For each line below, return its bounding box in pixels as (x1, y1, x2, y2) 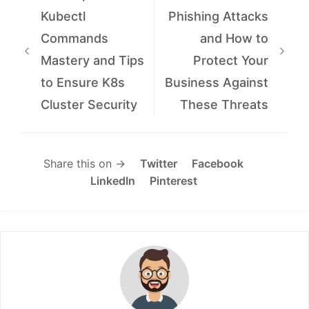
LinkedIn (90, 174, 135, 188)
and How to (200, 31, 269, 46)
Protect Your (193, 53, 269, 68)
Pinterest (149, 174, 197, 188)
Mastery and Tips (40, 53, 144, 68)
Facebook (192, 157, 243, 171)
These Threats (180, 97, 269, 112)
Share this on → (43, 157, 129, 171)
